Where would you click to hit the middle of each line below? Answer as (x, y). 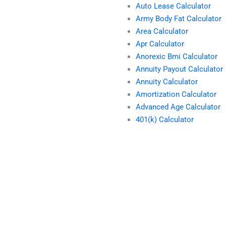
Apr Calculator (160, 44)
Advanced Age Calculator (178, 107)
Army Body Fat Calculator (179, 19)
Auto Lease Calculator (173, 6)
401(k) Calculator (165, 120)
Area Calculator (162, 32)
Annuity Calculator (167, 82)
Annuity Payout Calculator (179, 69)
